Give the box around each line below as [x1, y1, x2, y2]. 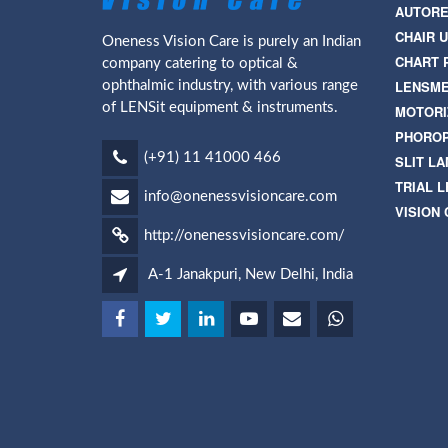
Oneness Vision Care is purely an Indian [102, 34, 361, 50]
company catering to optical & [102, 56, 298, 72]
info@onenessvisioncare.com [144, 188, 337, 204]
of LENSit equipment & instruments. [102, 100, 338, 116]
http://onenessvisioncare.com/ [144, 227, 345, 243]
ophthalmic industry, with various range [102, 78, 358, 94]
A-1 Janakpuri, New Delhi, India [148, 266, 353, 282]
